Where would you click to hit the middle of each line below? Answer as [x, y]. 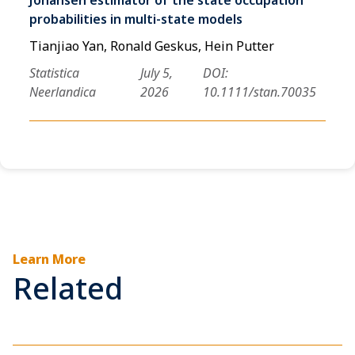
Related [68, 287]
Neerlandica [63, 92]
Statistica [55, 73]
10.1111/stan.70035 [259, 92]
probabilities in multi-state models [136, 19]
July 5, [156, 73]
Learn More [49, 259]
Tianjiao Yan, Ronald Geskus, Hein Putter [152, 46]
